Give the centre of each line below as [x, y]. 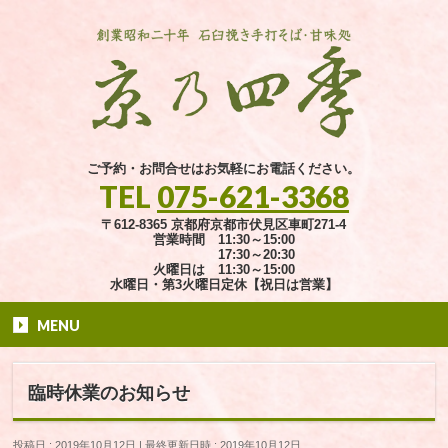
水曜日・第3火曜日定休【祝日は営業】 [223, 284]
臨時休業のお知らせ [109, 392]
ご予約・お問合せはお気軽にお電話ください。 [224, 168]
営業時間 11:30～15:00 [223, 239]
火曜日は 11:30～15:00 [223, 269]
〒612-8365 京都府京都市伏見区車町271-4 [224, 224]
